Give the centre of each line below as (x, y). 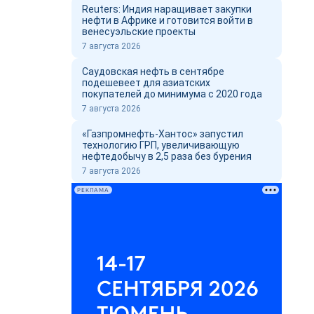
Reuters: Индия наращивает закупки (167, 9)
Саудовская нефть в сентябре (153, 71)
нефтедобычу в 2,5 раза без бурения (167, 156)
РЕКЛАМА (93, 190)
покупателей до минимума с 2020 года (172, 94)
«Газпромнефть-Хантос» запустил (163, 134)
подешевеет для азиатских (146, 83)
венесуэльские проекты (139, 32)
